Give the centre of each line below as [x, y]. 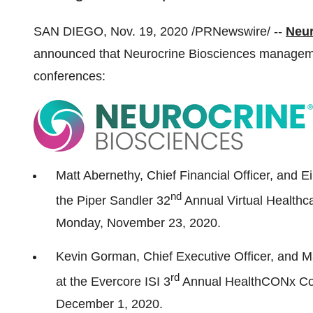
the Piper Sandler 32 [113, 201]
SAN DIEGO [68, 31]
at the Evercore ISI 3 [113, 282]
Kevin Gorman [96, 256]
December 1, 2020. [109, 304]
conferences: [70, 76]
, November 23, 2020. [160, 223]
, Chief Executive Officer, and [219, 256]
